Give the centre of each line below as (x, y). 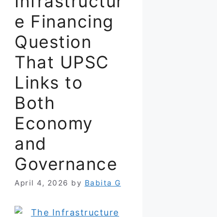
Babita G (103, 183)
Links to (49, 82)
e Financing (64, 21)
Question (53, 41)
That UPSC (62, 62)
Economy (54, 123)
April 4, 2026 (42, 183)
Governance (66, 163)
